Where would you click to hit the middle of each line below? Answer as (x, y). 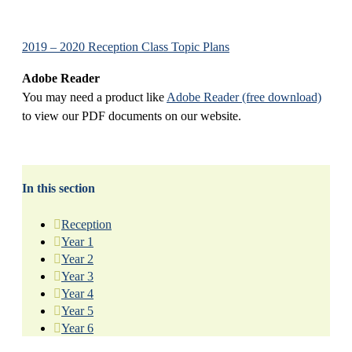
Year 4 (77, 294)
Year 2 (77, 259)
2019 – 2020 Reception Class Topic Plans (126, 46)
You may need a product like (94, 97)
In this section (59, 188)
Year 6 (77, 328)
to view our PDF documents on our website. (132, 115)
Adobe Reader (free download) (244, 97)
